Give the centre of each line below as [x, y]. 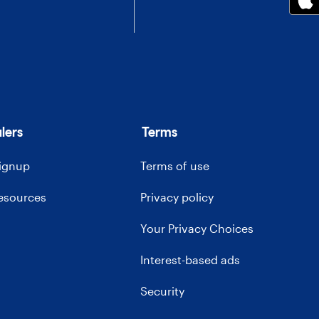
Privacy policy [177, 197]
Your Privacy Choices [197, 229]
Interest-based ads [190, 260]
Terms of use [175, 166]
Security [163, 291]
